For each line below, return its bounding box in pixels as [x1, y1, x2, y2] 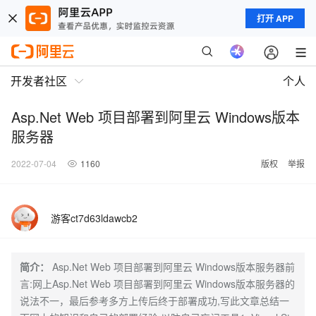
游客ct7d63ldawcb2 [51, 211, 138, 225]
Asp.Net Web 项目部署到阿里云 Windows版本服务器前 [52, 260, 295, 274]
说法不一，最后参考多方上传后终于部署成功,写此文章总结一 [20, 293, 289, 308]
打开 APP [257, 12, 293, 25]
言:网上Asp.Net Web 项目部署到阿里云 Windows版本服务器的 [20, 276, 295, 291]
